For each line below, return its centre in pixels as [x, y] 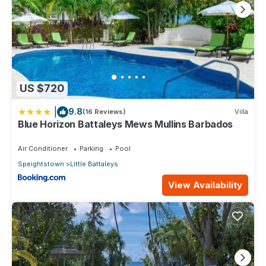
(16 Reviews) [104, 112]
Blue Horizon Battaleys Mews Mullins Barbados [125, 124]
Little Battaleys [94, 164]
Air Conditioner [43, 148]
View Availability [205, 185]
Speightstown [41, 164]
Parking [91, 148]
